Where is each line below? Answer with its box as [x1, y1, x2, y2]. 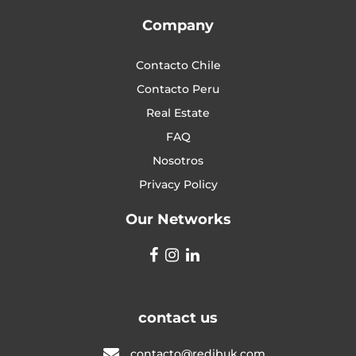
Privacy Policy [138, 177, 218, 192]
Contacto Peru [137, 82, 219, 96]
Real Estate [146, 106, 210, 120]
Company [142, 17, 214, 34]
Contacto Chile [135, 58, 221, 72]
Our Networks [125, 211, 231, 228]
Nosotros [153, 153, 203, 168]
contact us [138, 309, 218, 327]
